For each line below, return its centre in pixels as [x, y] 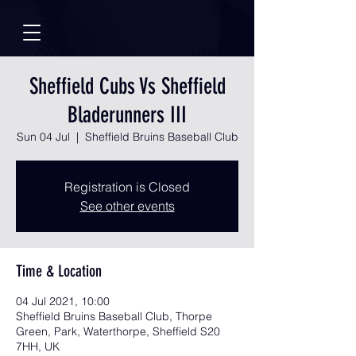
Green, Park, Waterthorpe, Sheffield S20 [118, 331]
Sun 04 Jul [43, 137]
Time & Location [59, 271]
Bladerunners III [127, 115]
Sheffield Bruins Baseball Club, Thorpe [114, 316]
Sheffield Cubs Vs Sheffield [127, 86]
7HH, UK [38, 346]
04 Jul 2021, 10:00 [63, 301]
